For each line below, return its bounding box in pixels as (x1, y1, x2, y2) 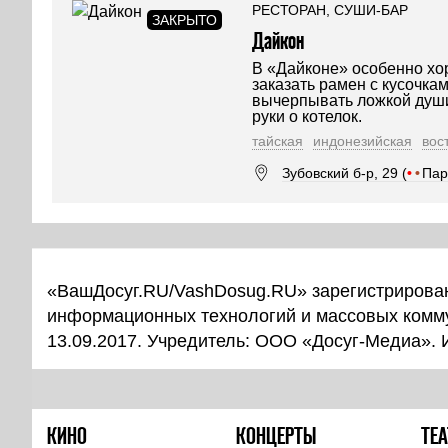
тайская (252, 133, 303, 149)
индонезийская (313, 133, 412, 149)
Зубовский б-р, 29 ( (282, 164, 407, 181)
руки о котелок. (252, 108, 362, 125)
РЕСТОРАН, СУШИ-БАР (252, 2, 408, 18)
